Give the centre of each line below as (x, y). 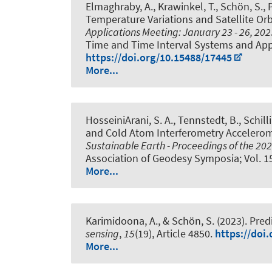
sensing (102, 234)
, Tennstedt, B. (206, 120)
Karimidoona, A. (122, 221)
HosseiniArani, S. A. (129, 120)
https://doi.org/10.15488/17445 (159, 57)
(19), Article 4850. (175, 234)
